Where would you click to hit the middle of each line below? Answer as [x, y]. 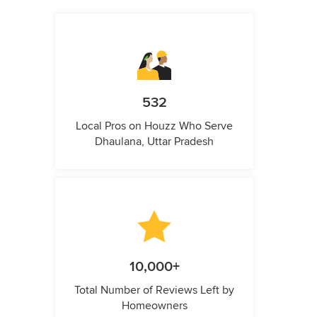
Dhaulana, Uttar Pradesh [154, 141]
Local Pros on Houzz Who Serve [154, 126]
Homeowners [154, 305]
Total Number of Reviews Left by [154, 290]
